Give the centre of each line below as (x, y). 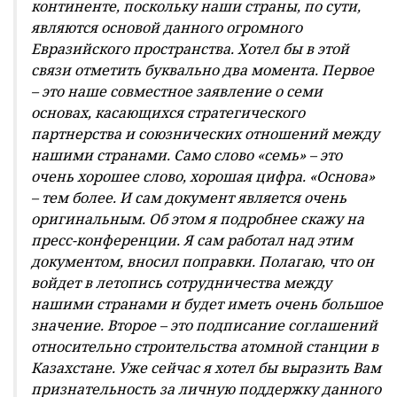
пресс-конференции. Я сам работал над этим (192, 240)
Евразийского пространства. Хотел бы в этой (190, 48)
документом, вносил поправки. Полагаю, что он (202, 261)
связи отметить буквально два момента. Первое (202, 70)
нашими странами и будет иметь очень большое (207, 304)
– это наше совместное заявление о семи (177, 91)
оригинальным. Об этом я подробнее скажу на (198, 218)
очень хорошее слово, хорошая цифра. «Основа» (203, 176)
